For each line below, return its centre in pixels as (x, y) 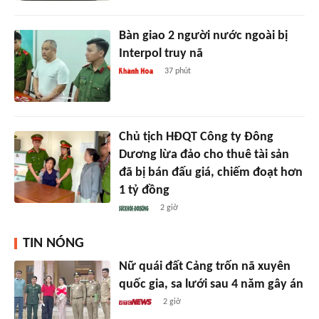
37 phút (177, 71)
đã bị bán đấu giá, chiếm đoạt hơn (210, 172)
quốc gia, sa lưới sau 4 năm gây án (211, 284)
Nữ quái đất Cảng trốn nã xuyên (204, 266)
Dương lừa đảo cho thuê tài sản (204, 155)
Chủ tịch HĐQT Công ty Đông (196, 137)
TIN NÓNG (53, 243)
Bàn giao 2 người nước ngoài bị (203, 36)
